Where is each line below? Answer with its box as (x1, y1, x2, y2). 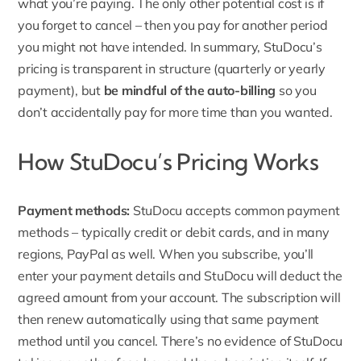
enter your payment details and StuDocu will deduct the (18, 268, 342, 284)
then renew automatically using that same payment (18, 311, 320, 328)
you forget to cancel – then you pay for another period (18, 17, 328, 34)
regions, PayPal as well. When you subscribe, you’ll (18, 246, 314, 263)
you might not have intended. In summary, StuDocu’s (18, 39, 322, 56)
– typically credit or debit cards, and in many (68, 224, 330, 241)
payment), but (18, 82, 104, 99)
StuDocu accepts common (130, 202, 288, 219)
